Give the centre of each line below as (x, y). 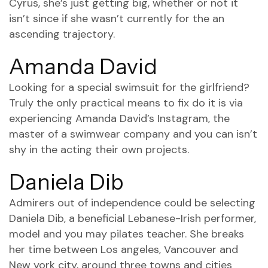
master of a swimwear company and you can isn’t (133, 134)
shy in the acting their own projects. (99, 150)
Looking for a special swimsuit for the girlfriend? (129, 87)
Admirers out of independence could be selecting (132, 203)
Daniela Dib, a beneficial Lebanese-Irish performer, (133, 218)
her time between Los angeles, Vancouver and (124, 249)
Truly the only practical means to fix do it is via (126, 103)
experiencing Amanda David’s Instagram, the (119, 118)
